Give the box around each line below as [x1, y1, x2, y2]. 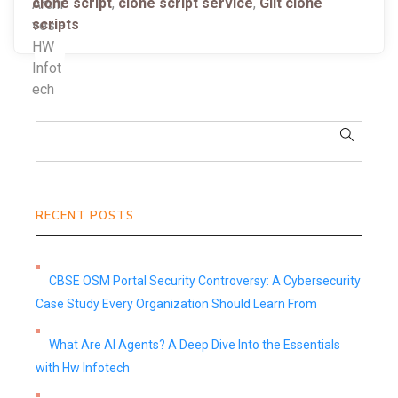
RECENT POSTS [36, 208, 134, 224]
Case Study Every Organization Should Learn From [36, 297, 317, 311]
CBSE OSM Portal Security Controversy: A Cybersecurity [49, 274, 361, 288]
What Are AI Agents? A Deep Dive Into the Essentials [49, 338, 340, 352]
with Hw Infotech [36, 361, 130, 375]
